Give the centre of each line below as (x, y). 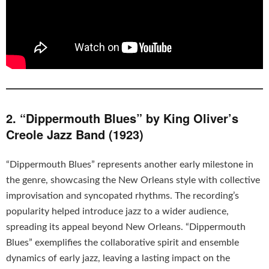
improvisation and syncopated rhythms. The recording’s (122, 196)
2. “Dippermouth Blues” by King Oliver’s (122, 118)
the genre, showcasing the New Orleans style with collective (133, 180)
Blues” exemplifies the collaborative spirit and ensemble (122, 243)
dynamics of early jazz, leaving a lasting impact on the (118, 258)
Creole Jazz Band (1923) (75, 134)
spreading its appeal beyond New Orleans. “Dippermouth (126, 227)
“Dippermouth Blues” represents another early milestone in (130, 165)
